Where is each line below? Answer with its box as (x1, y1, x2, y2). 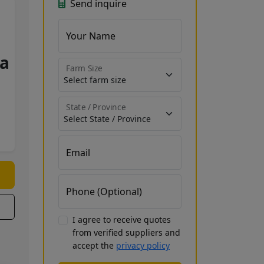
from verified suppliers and (72, 227, 180, 238)
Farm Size (66, 62, 103, 74)
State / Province (66, 101, 126, 113)
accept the (72, 240, 116, 251)
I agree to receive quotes (72, 214, 171, 225)
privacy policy (116, 240, 170, 251)
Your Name (66, 29, 115, 42)
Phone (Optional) (66, 185, 142, 198)
